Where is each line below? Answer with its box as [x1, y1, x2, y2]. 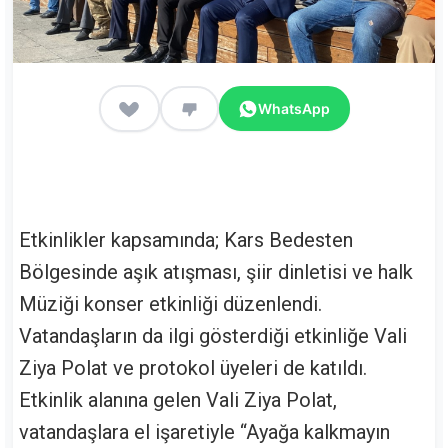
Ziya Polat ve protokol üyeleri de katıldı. [19, 356, 367, 381]
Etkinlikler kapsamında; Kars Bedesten [19, 228, 353, 253]
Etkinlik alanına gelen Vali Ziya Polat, [19, 388, 337, 413]
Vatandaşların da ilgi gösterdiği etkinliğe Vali [19, 324, 407, 349]
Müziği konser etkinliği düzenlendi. [19, 292, 322, 317]
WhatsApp [258, 99, 330, 117]
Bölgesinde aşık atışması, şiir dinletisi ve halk [19, 260, 413, 285]
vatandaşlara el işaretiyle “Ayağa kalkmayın [19, 420, 390, 445]
